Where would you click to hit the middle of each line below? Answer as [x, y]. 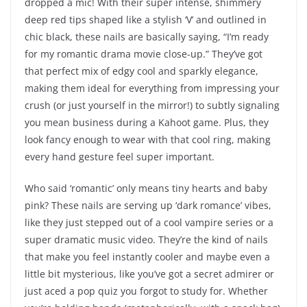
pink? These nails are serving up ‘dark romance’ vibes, [148, 206]
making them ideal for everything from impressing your [152, 88]
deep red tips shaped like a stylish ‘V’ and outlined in [146, 20]
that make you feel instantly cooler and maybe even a [147, 257]
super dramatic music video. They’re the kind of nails [146, 240]
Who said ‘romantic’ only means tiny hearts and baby [146, 188]
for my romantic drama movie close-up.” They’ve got [144, 54]
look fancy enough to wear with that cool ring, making [148, 140]
